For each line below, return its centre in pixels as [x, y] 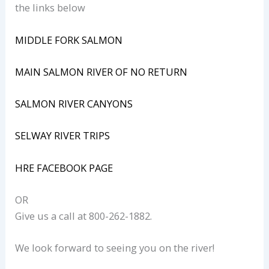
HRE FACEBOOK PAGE [64, 168]
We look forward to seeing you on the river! [115, 248]
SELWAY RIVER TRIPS [63, 136]
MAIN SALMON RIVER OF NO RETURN [101, 71]
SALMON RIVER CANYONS [74, 104]
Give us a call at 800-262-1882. [84, 216]
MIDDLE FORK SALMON [69, 40]
